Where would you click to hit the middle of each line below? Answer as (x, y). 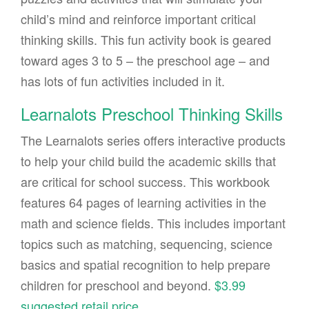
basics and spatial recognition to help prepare (146, 265)
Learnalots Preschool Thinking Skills (152, 114)
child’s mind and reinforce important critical (138, 19)
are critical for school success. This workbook (145, 182)
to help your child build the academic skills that (148, 161)
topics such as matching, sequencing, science (147, 244)
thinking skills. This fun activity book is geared (146, 40)
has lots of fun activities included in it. (123, 81)
